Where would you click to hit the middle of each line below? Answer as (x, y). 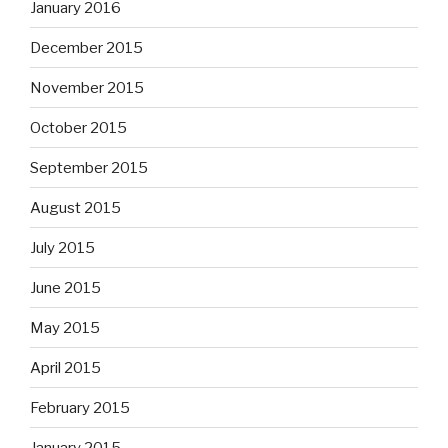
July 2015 (62, 247)
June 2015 (65, 287)
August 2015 (75, 207)
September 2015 (89, 167)
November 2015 (87, 87)
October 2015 (78, 127)
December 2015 (86, 47)
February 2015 (80, 407)
